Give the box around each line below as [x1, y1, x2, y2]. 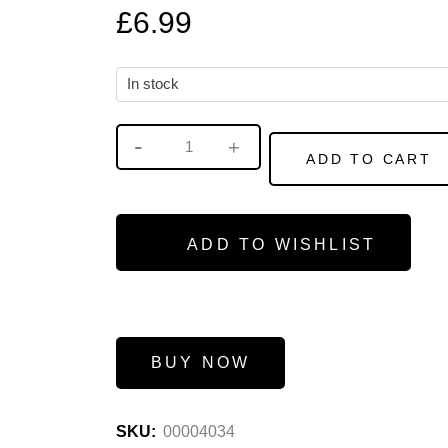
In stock [127, 76, 179, 93]
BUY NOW [151, 354, 251, 372]
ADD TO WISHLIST [187, 236, 377, 254]
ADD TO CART [306, 151, 432, 168]
